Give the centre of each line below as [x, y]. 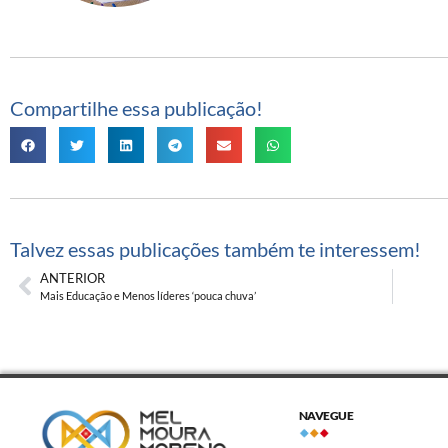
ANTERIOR [72, 277]
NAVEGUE [326, 415]
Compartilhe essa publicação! [136, 108]
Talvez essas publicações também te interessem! [215, 249]
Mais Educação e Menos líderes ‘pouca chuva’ [148, 295]
